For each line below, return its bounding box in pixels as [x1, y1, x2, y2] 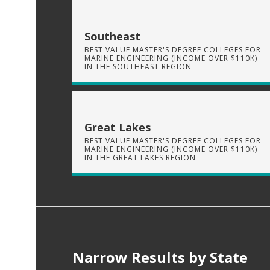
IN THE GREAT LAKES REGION [84, 152, 196, 163]
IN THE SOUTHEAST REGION [84, 61, 192, 72]
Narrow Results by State [72, 246, 248, 267]
